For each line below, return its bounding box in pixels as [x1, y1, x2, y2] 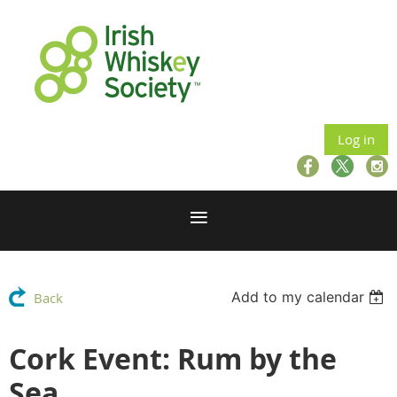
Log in [338, 130, 375, 148]
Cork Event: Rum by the [9, 339, 337, 378]
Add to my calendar [231, 288, 365, 306]
